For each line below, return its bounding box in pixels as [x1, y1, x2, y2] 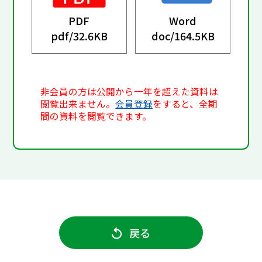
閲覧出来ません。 [40, 97, 116, 111]
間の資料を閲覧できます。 [40, 109, 152, 123]
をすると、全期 [153, 97, 218, 111]
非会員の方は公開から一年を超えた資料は [40, 85, 219, 99]
